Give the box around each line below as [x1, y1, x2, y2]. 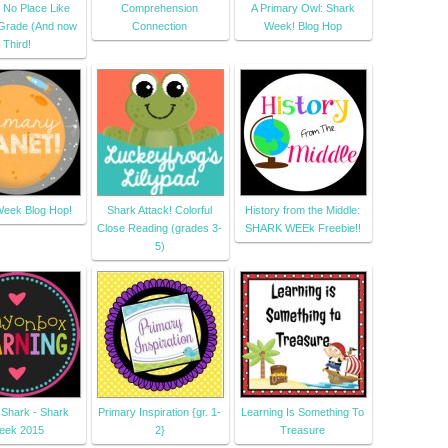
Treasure [280, 424, 325, 437]
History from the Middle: [245, 204, 360, 217]
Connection [132, 20, 187, 33]
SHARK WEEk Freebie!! [244, 222, 361, 235]
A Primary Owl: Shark [250, 2, 355, 15]
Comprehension [121, 2, 198, 15]
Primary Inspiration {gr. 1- [98, 406, 221, 419]
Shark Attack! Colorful [107, 204, 212, 217]
